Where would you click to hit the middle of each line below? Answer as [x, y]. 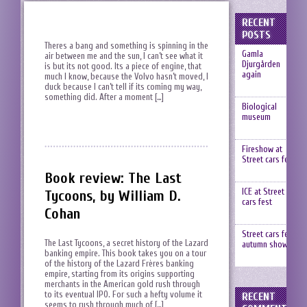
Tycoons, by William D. [113, 196]
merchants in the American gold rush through [122, 284]
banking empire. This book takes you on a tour [125, 254]
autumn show [265, 244]
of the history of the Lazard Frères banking [119, 264]
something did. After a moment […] [104, 97]
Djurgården [261, 64]
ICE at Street [263, 192]
